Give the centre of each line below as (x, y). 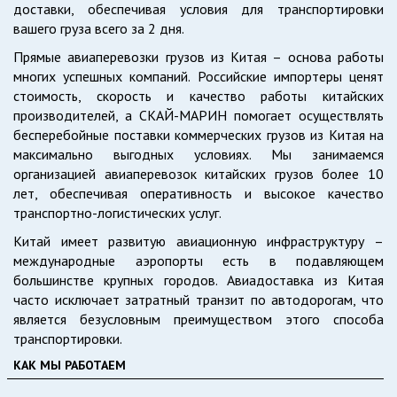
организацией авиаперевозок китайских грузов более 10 (198, 174)
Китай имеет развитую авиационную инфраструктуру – (198, 241)
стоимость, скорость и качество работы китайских (198, 96)
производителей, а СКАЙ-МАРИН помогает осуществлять (198, 115)
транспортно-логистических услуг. (117, 213)
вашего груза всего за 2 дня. (99, 28)
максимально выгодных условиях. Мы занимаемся (198, 154)
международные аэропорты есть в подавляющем (198, 261)
